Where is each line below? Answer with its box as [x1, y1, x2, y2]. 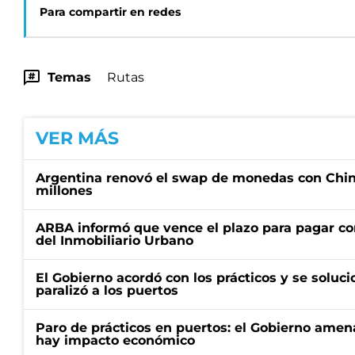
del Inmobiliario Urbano [36, 233, 193, 248]
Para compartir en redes [40, 5, 181, 19]
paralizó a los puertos [36, 283, 178, 298]
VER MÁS [36, 128, 119, 149]
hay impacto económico [36, 333, 195, 348]
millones [36, 183, 93, 198]
